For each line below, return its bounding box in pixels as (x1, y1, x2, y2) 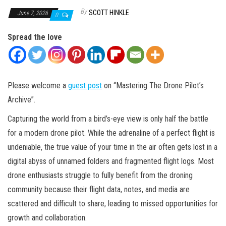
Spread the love (8, 32, 62, 42)
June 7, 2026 (17, 10, 49, 17)
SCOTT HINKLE (89, 9, 129, 17)
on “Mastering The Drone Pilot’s (102, 81, 204, 91)
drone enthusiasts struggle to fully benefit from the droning (8, 171, 193, 181)
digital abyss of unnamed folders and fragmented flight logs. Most (8, 156, 214, 166)
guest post (68, 81, 102, 91)
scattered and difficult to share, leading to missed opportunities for (8, 199, 218, 209)
